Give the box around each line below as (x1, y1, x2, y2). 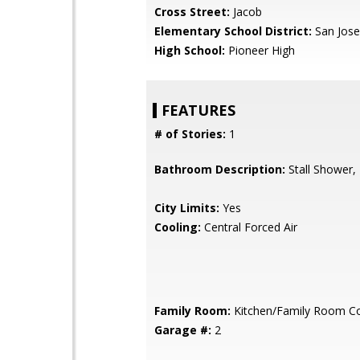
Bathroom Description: (154, 162, 285, 177)
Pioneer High (225, 43, 295, 58)
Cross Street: (154, 4, 230, 19)
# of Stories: (154, 126, 226, 141)
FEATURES (162, 100, 235, 120)
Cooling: (154, 219, 201, 235)
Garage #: (154, 322, 211, 337)
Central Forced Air (201, 219, 297, 235)
